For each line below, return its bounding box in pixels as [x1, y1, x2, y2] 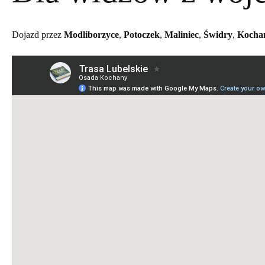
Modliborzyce [64, 29, 119, 40]
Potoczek [124, 29, 160, 40]
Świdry [203, 29, 232, 40]
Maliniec [164, 29, 199, 40]
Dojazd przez [12, 29, 64, 40]
